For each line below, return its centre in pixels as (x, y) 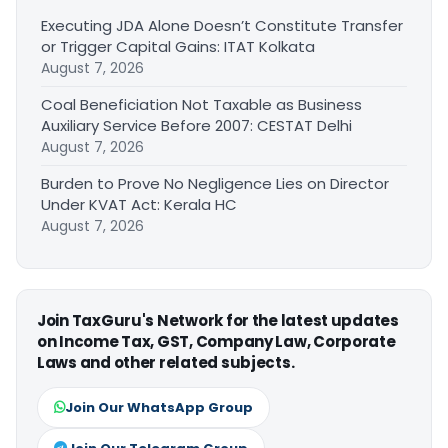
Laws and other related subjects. (166, 362)
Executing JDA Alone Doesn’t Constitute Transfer (222, 25)
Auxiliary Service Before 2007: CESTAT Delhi (196, 125)
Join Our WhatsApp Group (159, 407)
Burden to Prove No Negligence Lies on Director (215, 183)
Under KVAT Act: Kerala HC (139, 204)
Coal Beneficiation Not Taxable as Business (201, 104)
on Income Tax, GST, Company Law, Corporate (216, 341)
